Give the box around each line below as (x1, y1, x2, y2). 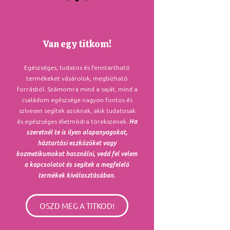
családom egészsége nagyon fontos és (22, 96, 132, 104)
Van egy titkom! (43, 37, 111, 50)
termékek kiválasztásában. (39, 171, 116, 179)
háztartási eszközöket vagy (37, 139, 117, 147)
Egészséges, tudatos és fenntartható (24, 64, 130, 71)
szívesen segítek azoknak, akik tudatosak (18, 107, 136, 114)
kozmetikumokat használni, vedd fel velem (16, 150, 138, 158)
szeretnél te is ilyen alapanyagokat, (26, 128, 128, 136)
